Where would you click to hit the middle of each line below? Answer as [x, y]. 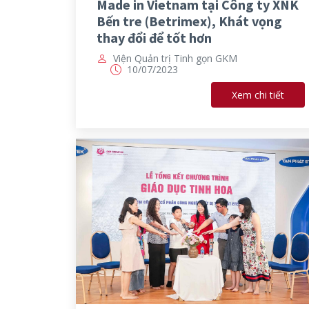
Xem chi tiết [258, 95]
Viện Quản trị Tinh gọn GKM [175, 59]
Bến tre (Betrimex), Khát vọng [189, 21]
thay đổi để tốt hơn [154, 38]
